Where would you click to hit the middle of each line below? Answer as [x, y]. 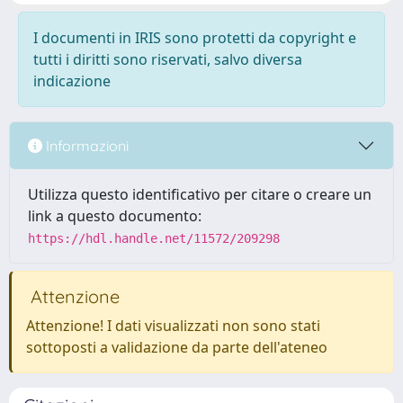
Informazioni [85, 145]
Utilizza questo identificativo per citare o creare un [200, 194]
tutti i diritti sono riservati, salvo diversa [168, 59]
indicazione [72, 81]
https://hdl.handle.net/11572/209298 [154, 238]
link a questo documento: [115, 216]
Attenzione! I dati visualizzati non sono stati [173, 326]
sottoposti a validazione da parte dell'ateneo [177, 347]
